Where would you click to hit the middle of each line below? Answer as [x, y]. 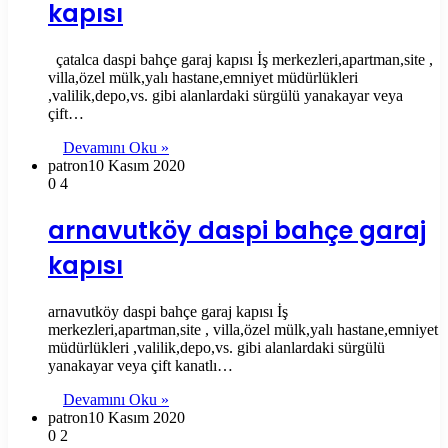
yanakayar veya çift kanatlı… [140, 365]
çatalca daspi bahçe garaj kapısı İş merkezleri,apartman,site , [240, 59]
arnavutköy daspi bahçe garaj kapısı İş [168, 311]
